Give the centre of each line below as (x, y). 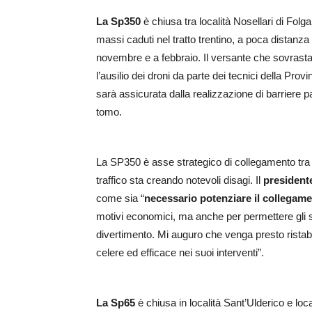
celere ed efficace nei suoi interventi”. (180, 253)
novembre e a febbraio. (150, 58)
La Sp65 (117, 303)
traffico (113, 180)
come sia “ (120, 198)
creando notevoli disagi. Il (203, 180)
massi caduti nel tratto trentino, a (171, 40)
